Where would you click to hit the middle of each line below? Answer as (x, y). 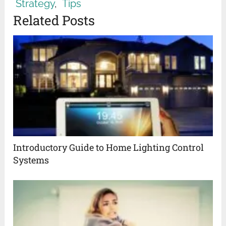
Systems (31, 160)
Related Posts (54, 20)
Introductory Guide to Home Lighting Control (109, 147)
